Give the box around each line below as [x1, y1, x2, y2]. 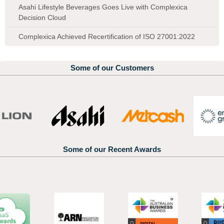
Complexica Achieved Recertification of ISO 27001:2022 [18, 32, 195, 40]
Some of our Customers [70, 63, 154, 72]
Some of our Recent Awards [63, 145, 161, 154]
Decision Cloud [18, 13, 66, 21]
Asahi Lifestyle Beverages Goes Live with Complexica [18, 2, 187, 11]
